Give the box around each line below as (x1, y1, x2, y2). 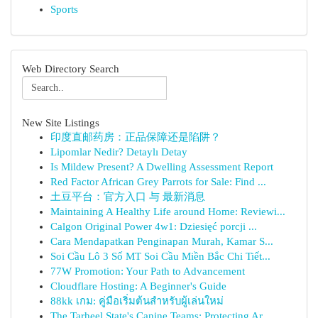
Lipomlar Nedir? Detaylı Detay (50, 146, 187, 158)
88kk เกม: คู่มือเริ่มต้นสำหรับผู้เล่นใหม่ (50, 295, 224, 307)
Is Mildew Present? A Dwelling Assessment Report (50, 161, 273, 172)
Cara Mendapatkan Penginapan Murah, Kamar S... (50, 236, 273, 247)
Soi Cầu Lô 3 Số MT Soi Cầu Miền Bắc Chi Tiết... (50, 251, 270, 262)
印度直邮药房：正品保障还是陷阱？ (50, 131, 221, 143)
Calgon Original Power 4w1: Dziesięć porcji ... (50, 221, 257, 232)
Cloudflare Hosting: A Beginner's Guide (50, 280, 226, 292)
